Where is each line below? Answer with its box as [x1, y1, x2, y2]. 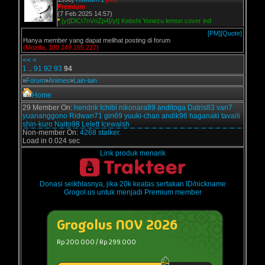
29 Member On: [22, 104, 74, 112]
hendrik [74, 104, 98, 112]
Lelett [82, 120, 99, 128]
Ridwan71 [69, 112, 102, 120]
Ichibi [100, 104, 117, 112]
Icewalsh [101, 120, 130, 128]
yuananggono [22, 112, 67, 120]
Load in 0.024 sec [22, 137, 80, 145]
